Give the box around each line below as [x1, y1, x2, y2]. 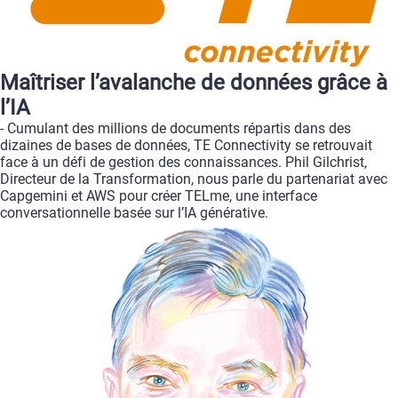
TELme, [185, 187, 232, 204]
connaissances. [184, 153, 282, 171]
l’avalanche [90, 69, 195, 95]
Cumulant [7, 119, 68, 137]
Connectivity [214, 136, 291, 154]
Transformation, [93, 170, 194, 187]
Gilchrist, [313, 153, 367, 171]
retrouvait [313, 136, 372, 154]
